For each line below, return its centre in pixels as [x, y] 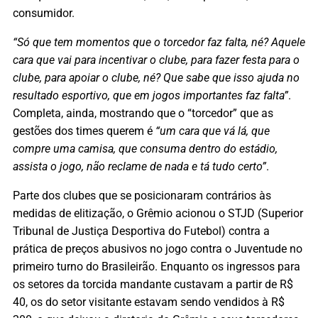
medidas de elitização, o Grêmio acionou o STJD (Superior [158, 214]
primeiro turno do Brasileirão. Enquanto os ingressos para [157, 267]
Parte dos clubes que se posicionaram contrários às [142, 196]
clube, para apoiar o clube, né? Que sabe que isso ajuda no [156, 78]
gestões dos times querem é [84, 131]
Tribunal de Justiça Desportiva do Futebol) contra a [141, 231]
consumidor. [45, 13]
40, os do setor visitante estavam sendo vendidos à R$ [149, 302]
